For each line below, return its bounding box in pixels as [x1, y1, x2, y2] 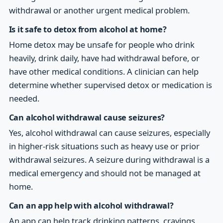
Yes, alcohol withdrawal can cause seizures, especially [8, 127, 210, 139]
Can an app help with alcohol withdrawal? [8, 200, 174, 212]
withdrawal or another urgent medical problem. [8, 4, 190, 16]
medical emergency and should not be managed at [8, 167, 201, 179]
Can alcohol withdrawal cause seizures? [8, 111, 165, 123]
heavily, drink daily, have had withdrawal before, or [8, 52, 200, 64]
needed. [8, 92, 39, 104]
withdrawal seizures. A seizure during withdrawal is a [8, 154, 210, 166]
